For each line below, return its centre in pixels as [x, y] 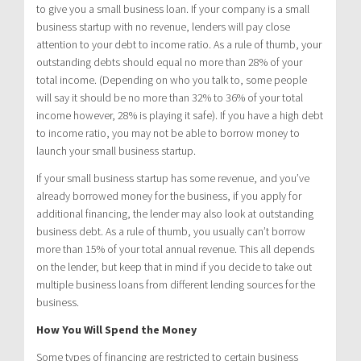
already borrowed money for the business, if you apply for [169, 195]
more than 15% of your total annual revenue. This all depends [175, 249]
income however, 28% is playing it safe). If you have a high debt [180, 115]
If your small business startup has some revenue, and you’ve [173, 178]
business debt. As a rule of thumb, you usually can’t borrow [171, 231]
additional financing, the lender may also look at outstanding [175, 213]
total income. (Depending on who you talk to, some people [172, 79]
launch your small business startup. [116, 150]
